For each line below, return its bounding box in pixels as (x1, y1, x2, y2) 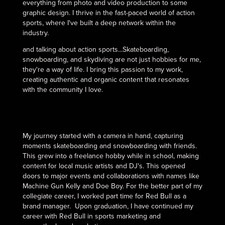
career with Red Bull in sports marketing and (22, 210, 161, 221)
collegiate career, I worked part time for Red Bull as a (22, 190, 186, 201)
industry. (22, 27, 49, 38)
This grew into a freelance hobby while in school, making (22, 150, 199, 161)
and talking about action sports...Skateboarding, (22, 44, 169, 54)
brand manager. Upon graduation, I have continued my (22, 200, 193, 211)
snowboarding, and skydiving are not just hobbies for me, (22, 54, 201, 64)
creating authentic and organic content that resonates (22, 74, 189, 84)
